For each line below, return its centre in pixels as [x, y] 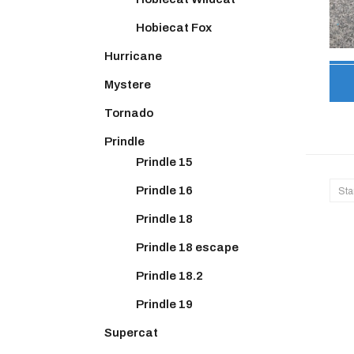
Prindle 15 [164, 162]
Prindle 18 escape [187, 247]
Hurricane [133, 56]
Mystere [128, 84]
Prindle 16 [164, 190]
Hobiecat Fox [174, 27]
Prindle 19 [164, 304]
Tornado [129, 113]
